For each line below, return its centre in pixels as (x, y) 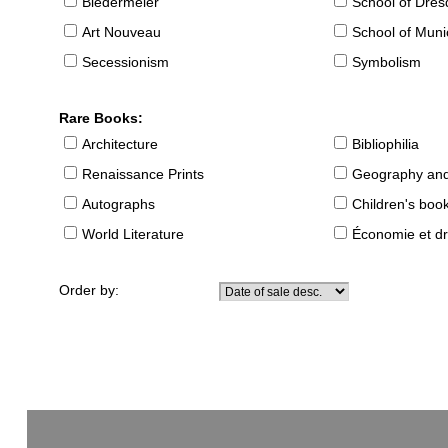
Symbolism (387, 62)
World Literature (133, 234)
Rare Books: (101, 118)
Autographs (119, 204)
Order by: (93, 290)
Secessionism (126, 62)
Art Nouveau (122, 32)
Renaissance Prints (143, 174)
